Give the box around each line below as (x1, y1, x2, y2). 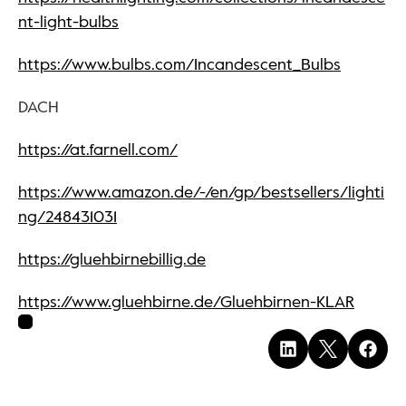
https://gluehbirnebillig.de (18, 248, 206, 271)
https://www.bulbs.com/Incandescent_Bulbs (18, 53, 341, 76)
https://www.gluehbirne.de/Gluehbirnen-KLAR (18, 291, 354, 314)
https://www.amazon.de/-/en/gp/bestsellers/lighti (18, 181, 384, 204)
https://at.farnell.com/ (18, 139, 178, 161)
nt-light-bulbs (18, 11, 119, 34)
